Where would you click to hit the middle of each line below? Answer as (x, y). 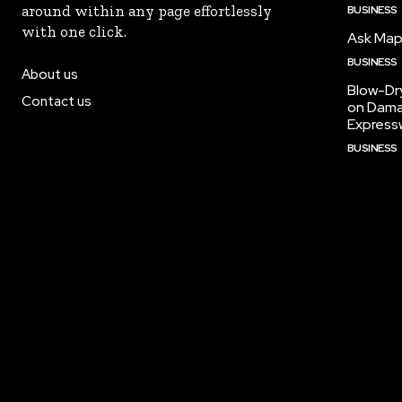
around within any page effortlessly (147, 11)
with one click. (74, 31)
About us (50, 74)
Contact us (57, 101)
